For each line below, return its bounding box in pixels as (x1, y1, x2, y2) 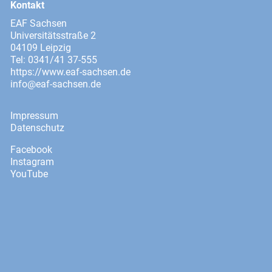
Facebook (10, 144, 52, 155)
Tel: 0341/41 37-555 (10, 54, 97, 66)
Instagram (10, 156, 54, 168)
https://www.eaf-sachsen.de (10, 66, 131, 78)
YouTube (10, 168, 48, 180)
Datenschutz (10, 122, 64, 134)
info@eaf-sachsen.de (10, 78, 101, 90)
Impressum (10, 110, 58, 121)
